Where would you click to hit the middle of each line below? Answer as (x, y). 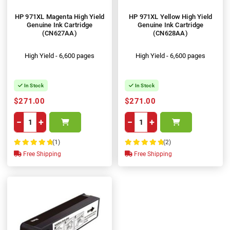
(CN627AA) (60, 33)
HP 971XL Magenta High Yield (60, 17)
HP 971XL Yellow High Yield (170, 17)
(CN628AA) (170, 33)
